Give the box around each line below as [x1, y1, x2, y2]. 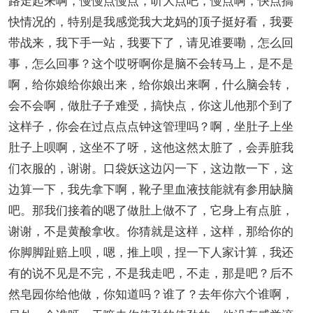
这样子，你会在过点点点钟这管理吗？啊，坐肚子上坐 [8, 117, 293, 134]
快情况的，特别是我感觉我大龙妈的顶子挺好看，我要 [8, 12, 293, 29]
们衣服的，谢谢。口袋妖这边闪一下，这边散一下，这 [8, 159, 293, 176]
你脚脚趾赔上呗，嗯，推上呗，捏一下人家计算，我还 [8, 242, 293, 260]
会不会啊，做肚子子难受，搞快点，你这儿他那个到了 [8, 96, 293, 113]
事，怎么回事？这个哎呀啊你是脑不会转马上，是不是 [8, 54, 293, 71]
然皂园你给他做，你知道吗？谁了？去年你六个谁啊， [8, 284, 293, 302]
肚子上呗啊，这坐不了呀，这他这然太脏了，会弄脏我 [8, 138, 293, 155]
